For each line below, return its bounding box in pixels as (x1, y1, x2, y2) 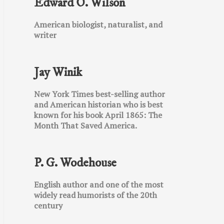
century (34, 200, 62, 211)
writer (34, 29, 56, 40)
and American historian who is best (34, 99, 163, 110)
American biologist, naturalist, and (34, 19, 162, 30)
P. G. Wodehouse (34, 155, 116, 170)
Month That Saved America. (34, 120, 137, 131)
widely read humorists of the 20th (34, 189, 157, 200)
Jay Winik (34, 64, 82, 80)
